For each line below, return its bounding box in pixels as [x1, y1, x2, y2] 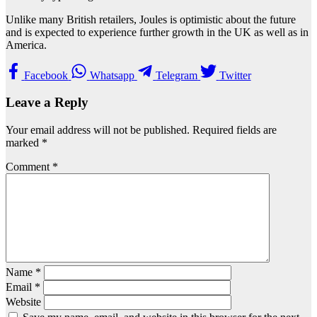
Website [6, 296, 41, 309]
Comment [6, 161, 52, 173]
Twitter [219, 69, 251, 81]
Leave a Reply [6, 95, 88, 110]
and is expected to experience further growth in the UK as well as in [6, 26, 309, 39]
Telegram [156, 69, 198, 81]
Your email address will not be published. [6, 124, 190, 137]
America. [6, 39, 47, 52]
